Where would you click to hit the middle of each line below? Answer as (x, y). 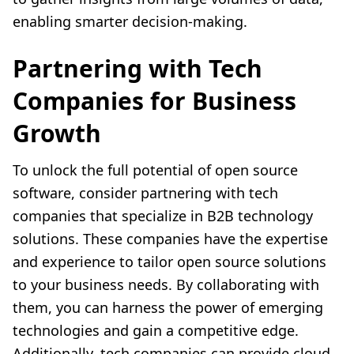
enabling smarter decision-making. (130, 22)
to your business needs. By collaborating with (166, 285)
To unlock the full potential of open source (155, 170)
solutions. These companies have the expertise (170, 239)
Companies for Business (154, 101)
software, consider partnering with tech (145, 193)
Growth (57, 134)
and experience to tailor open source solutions (169, 262)
